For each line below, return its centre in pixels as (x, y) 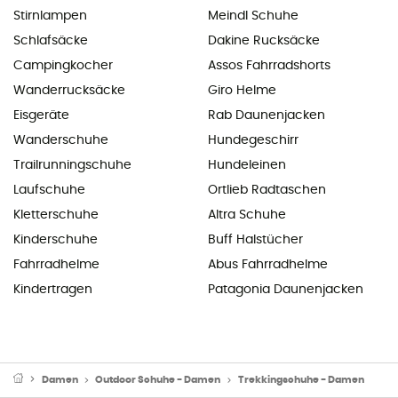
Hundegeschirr (253, 140)
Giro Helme (242, 90)
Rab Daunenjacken (267, 115)
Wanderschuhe (61, 140)
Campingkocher (63, 65)
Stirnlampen (50, 16)
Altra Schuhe (247, 215)
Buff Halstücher (255, 239)
